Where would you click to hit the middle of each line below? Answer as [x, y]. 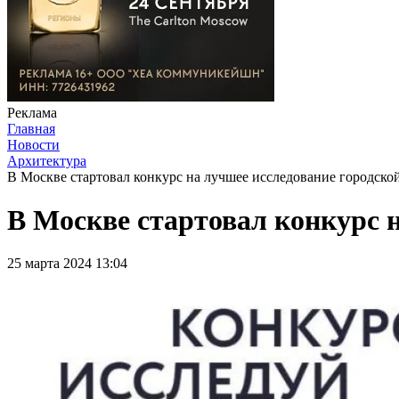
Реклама [32, 112]
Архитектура [47, 160]
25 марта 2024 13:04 [67, 264]
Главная [31, 128]
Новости [33, 144]
